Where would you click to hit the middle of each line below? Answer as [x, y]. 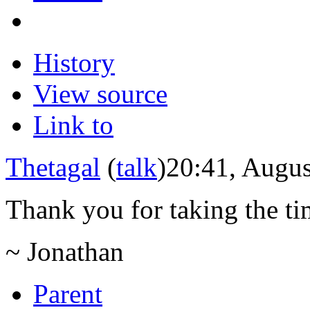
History [74, 62]
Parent [68, 293]
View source [100, 93]
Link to [73, 125]
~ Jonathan [65, 251]
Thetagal [53, 167]
